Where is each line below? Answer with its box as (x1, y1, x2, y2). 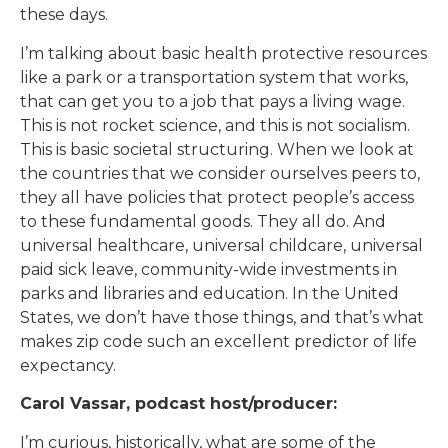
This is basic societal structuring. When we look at (20, 139, 414, 159)
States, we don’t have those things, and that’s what (20, 307, 424, 327)
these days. (20, 5, 108, 25)
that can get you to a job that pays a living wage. (20, 91, 405, 111)
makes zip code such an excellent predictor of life (20, 331, 417, 351)
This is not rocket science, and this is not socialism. (20, 115, 410, 135)
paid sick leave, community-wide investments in (20, 259, 397, 279)
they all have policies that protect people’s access (20, 187, 414, 207)
